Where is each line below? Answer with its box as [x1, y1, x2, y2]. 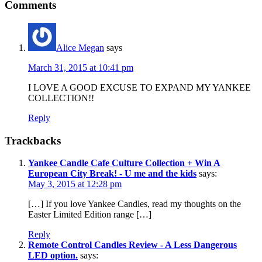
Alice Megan [56, 42, 104, 53]
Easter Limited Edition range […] [28, 209, 151, 220]
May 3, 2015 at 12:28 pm [28, 179, 122, 189]
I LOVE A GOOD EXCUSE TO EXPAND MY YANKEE [28, 82, 251, 92]
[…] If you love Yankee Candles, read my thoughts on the [28, 199, 241, 209]
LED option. [28, 250, 78, 261]
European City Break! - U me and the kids [28, 168, 196, 179]
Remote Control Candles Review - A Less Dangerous [28, 240, 237, 250]
